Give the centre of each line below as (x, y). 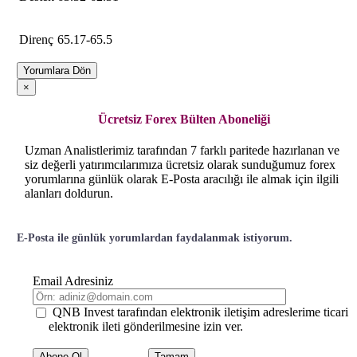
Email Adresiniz (73, 280)
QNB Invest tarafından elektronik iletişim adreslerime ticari (200, 312)
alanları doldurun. (69, 194)
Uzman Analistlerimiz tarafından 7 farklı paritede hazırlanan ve (182, 151)
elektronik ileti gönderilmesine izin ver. (146, 326)
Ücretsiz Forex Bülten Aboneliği (184, 120)
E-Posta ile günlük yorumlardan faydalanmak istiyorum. (155, 238)
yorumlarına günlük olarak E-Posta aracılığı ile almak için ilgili (182, 179)
